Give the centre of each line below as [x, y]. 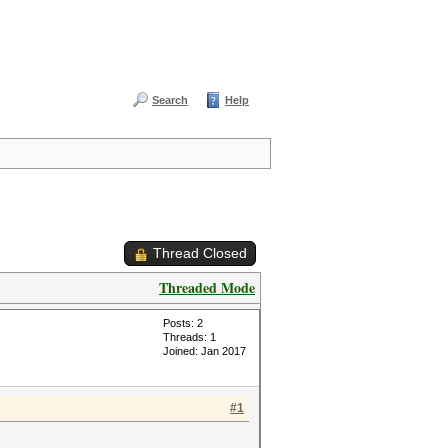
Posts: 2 [183, 323]
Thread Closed [200, 253]
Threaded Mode [207, 287]
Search [170, 100]
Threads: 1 [189, 337]
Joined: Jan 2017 [204, 351]
